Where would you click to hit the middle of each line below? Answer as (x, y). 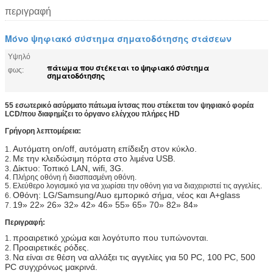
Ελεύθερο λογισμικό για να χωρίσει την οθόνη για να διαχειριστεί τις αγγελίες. (137, 186)
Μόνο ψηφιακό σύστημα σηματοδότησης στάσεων (118, 38)
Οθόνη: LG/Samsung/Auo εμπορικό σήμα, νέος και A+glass (126, 195)
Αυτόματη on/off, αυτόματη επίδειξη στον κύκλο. (105, 149)
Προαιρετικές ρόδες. (51, 247)
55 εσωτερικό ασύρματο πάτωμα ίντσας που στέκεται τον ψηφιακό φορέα (129, 105)
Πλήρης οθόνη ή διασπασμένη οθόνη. (75, 177)
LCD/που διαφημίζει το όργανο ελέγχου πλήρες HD (92, 114)
